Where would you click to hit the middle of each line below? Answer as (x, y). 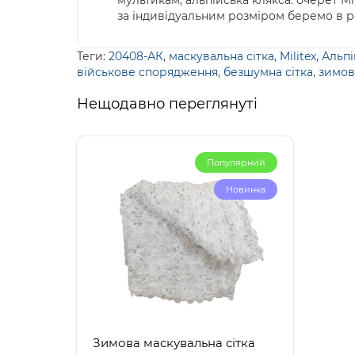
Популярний (236, 163)
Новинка (246, 190)
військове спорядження (147, 73)
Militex (298, 57)
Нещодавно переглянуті (167, 104)
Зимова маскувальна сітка (174, 343)
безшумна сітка (268, 73)
